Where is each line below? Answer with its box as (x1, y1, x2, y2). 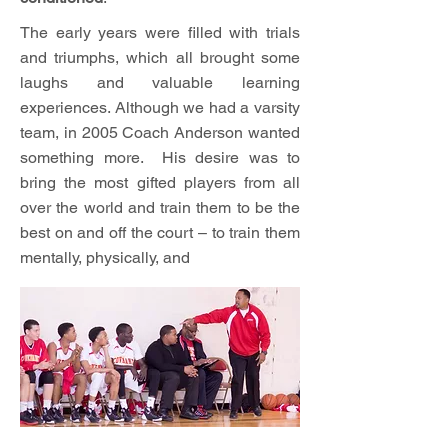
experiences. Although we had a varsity (20, 98, 300, 117)
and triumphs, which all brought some (20, 48, 300, 67)
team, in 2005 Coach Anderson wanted (20, 123, 300, 142)
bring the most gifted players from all (20, 173, 300, 192)
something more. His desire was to (20, 148, 300, 167)
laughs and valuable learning (20, 73, 300, 92)
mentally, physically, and (20, 248, 194, 267)
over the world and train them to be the (20, 198, 300, 217)
